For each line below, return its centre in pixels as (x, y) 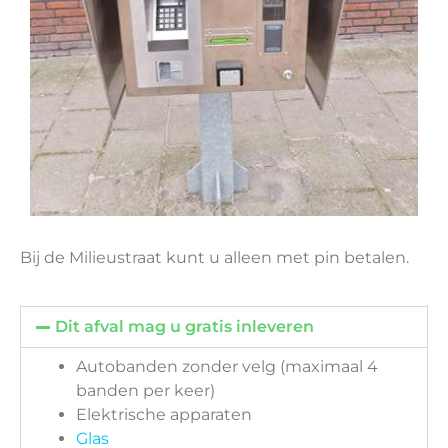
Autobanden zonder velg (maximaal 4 (227, 367)
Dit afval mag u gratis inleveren (185, 327)
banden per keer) (145, 391)
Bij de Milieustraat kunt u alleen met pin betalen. (214, 258)
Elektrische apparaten (164, 415)
